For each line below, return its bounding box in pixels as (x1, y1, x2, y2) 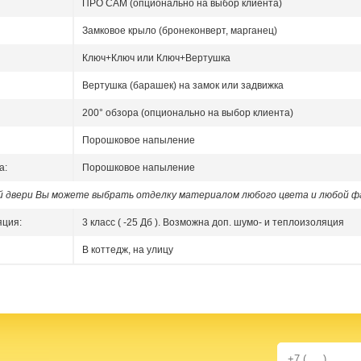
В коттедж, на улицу (82, 244, 173, 256)
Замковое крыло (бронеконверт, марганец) (82, 25, 277, 37)
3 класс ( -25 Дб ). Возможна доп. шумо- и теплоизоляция (82, 217, 344, 229)
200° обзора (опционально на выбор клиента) (82, 107, 293, 119)
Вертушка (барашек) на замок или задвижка (82, 80, 284, 92)
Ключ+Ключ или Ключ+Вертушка (82, 52, 230, 64)
